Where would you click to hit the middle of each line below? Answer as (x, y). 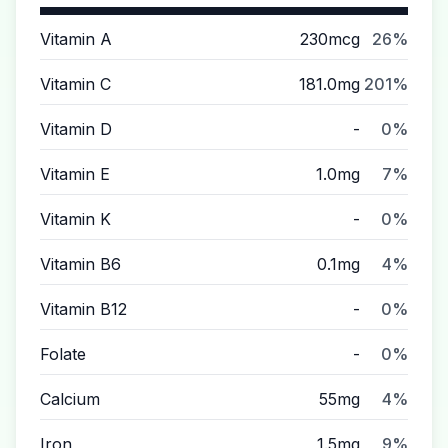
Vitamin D (76, 129)
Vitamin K (75, 219)
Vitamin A (76, 39)
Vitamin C (75, 84)
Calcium (70, 399)
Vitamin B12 (83, 309)
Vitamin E (75, 174)
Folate (63, 354)
